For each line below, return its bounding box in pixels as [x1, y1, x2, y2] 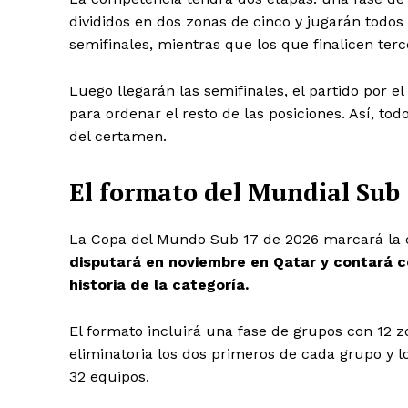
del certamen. [69, 127, 167, 145]
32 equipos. [69, 367, 149, 385]
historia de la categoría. [69, 275, 249, 293]
